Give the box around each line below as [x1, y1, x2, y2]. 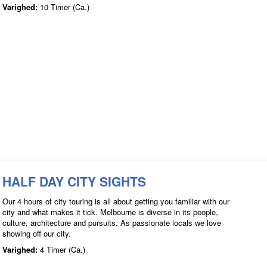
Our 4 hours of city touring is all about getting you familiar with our [2, 195, 229, 207]
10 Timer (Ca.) [40, 1, 89, 13]
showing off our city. [2, 227, 71, 239]
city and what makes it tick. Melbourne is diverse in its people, [2, 206, 218, 218]
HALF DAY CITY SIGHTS [2, 172, 146, 190]
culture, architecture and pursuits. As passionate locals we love [2, 216, 221, 228]
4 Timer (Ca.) [40, 243, 85, 255]
